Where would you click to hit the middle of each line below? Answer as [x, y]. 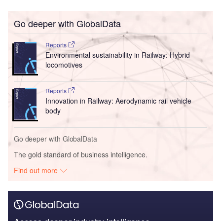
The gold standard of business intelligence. [81, 155]
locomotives [64, 65]
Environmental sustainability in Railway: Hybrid [117, 55]
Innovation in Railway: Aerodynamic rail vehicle [118, 101]
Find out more [37, 170]
